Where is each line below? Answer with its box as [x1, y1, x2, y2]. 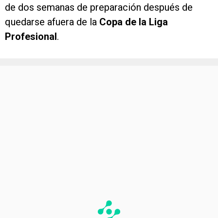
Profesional [5, 31, 57, 43]
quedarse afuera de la [5, 16, 99, 28]
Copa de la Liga [99, 16, 168, 28]
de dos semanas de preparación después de [5, 1, 193, 14]
